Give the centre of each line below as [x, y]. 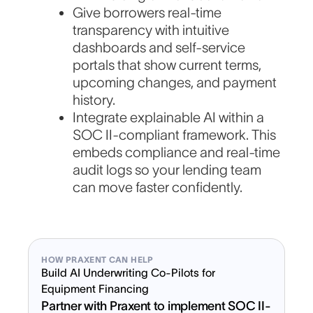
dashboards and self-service [159, 48]
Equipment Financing [95, 289]
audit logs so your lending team [167, 170]
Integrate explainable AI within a [169, 118]
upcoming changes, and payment [175, 83]
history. [94, 100]
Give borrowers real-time [147, 13]
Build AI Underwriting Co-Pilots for [129, 273]
